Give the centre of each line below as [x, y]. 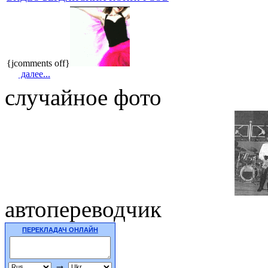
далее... [34, 74]
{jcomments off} [38, 63]
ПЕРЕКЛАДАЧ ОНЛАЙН [60, 229]
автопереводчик [83, 209]
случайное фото [83, 97]
